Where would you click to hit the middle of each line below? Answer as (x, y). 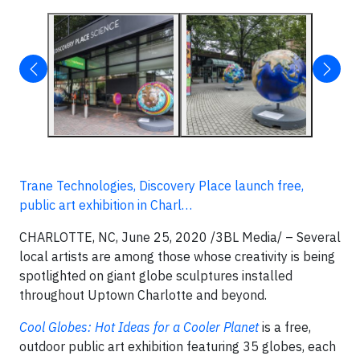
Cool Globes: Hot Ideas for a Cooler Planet (139, 327)
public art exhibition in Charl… (106, 205)
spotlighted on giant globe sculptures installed (156, 276)
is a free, (285, 327)
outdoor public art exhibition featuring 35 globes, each (178, 346)
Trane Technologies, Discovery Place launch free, (162, 186)
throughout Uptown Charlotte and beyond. (143, 295)
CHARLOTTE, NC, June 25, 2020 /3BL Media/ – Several (180, 237)
